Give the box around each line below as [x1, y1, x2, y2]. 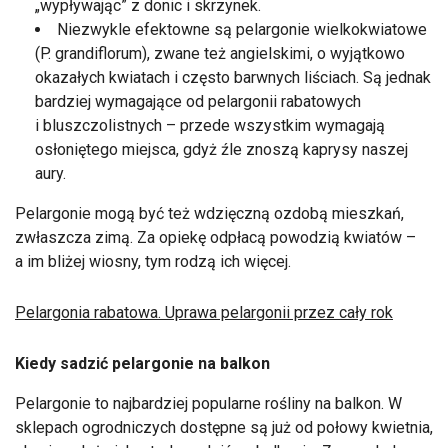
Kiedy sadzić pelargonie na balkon [15, 353, 270, 373]
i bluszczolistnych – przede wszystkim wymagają [35, 115, 385, 135]
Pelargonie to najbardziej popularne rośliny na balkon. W [15, 393, 402, 413]
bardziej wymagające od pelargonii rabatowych [35, 91, 361, 111]
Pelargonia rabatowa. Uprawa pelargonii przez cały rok [15, 302, 393, 322]
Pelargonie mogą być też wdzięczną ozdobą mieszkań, [15, 203, 404, 223]
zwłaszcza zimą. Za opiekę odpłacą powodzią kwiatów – [15, 227, 416, 247]
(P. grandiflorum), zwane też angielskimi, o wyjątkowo [35, 43, 405, 63]
